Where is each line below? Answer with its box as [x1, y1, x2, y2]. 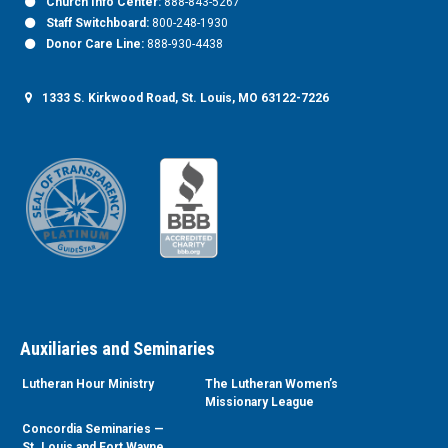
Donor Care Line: [46, 36, 144, 51]
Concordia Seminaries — [22, 422, 164, 437]
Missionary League [204, 394, 314, 409]
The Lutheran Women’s [204, 376, 338, 391]
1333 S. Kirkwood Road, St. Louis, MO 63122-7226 [42, 90, 329, 105]
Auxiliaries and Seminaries [20, 337, 215, 359]
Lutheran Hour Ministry [22, 376, 154, 391]
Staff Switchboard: [46, 15, 149, 30]
